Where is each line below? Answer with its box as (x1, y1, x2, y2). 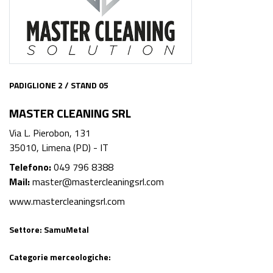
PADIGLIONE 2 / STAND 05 (9, 79, 108, 92)
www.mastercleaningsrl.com (9, 194, 125, 209)
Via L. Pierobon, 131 (9, 126, 91, 141)
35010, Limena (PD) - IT (9, 140, 108, 155)
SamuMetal (44, 223, 89, 236)
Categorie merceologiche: (9, 250, 111, 264)
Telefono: (9, 160, 51, 175)
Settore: (9, 223, 44, 236)
